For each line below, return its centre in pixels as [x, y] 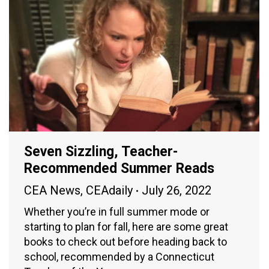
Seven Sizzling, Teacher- [101, 152]
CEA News [52, 191]
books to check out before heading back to [125, 242]
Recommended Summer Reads [119, 169]
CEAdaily [109, 191]
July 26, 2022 [177, 191]
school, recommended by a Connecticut [119, 257]
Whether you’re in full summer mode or [117, 212]
